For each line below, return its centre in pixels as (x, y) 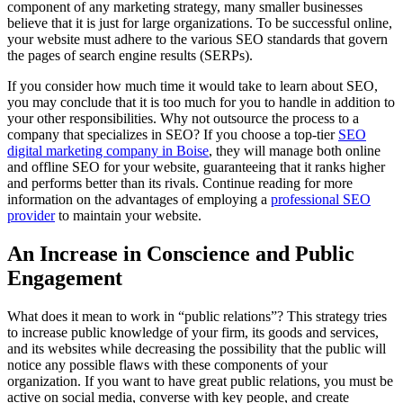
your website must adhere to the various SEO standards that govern (197, 39)
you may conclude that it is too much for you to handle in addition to (201, 102)
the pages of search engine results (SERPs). (130, 55)
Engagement (65, 278)
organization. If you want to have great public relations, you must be (200, 381)
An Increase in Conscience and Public (181, 253)
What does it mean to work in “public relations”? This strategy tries (197, 316)
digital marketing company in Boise (108, 150)
